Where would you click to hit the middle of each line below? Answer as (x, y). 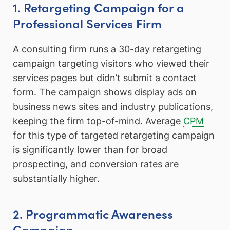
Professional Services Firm (87, 23)
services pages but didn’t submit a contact (105, 78)
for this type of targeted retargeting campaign (114, 135)
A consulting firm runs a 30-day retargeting (107, 49)
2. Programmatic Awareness (93, 213)
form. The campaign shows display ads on (105, 92)
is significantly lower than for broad (90, 149)
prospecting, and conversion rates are (96, 164)
